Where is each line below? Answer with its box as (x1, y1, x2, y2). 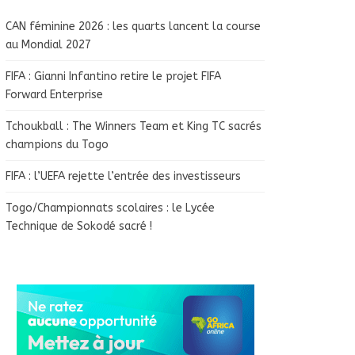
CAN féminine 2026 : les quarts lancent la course (6, 19, 261, 33)
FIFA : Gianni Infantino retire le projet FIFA (6, 69, 222, 83)
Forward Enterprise (6, 87, 104, 101)
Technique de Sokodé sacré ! (6, 219, 153, 233)
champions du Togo (6, 137, 109, 151)
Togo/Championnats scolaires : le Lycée (6, 200, 216, 215)
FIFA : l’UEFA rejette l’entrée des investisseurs (6, 169, 242, 183)
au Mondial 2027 (6, 37, 92, 52)
